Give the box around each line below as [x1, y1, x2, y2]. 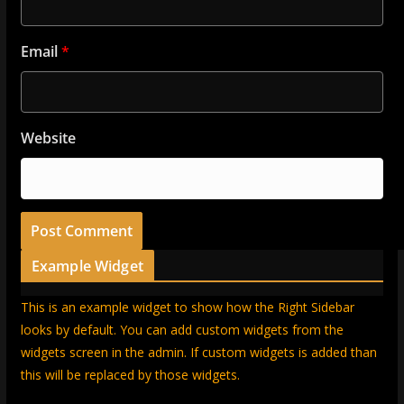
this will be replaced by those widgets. [20, 366, 240, 383]
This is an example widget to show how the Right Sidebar [20, 298, 354, 316]
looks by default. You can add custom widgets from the [20, 321, 344, 338]
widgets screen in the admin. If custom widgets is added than [20, 344, 377, 361]
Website [20, 128, 76, 148]
